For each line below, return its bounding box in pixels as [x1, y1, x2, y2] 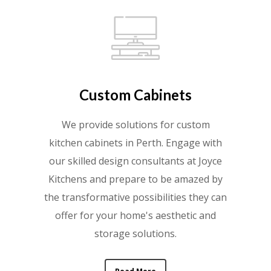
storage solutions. [94, 226, 177, 240]
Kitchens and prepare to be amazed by [48, 172, 223, 186]
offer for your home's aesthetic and [55, 208, 216, 222]
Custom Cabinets [79, 85, 192, 103]
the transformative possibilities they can [44, 190, 227, 204]
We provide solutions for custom [61, 117, 210, 131]
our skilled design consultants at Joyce [49, 154, 222, 168]
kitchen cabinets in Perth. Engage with [49, 135, 222, 149]
